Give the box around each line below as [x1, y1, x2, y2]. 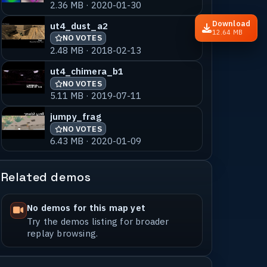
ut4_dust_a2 [49, 19, 108, 32]
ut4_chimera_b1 [49, 65, 124, 77]
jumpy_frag [49, 110, 101, 123]
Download [212, 18, 251, 29]
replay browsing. [26, 226, 98, 239]
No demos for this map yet [26, 201, 145, 213]
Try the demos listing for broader [26, 215, 169, 227]
